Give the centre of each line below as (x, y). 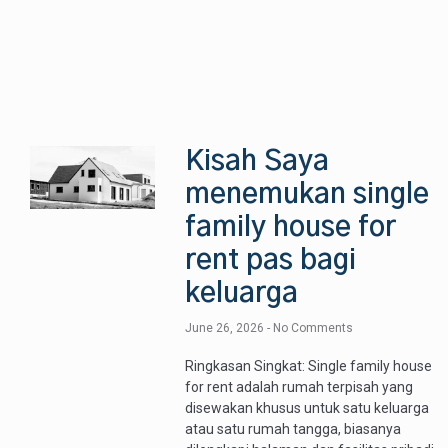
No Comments (312, 328)
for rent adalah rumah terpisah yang (299, 387)
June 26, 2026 (226, 328)
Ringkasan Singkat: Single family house (309, 366)
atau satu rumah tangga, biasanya (293, 429)
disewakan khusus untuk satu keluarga (307, 408)
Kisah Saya (257, 162)
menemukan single (307, 195)
